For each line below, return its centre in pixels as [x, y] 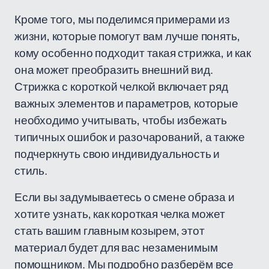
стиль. [31, 171]
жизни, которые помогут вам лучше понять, [127, 36]
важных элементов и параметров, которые [126, 103]
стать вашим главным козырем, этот [110, 231]
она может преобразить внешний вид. [114, 70]
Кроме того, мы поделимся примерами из [122, 19]
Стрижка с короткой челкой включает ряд [121, 86]
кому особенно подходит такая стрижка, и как [133, 53]
